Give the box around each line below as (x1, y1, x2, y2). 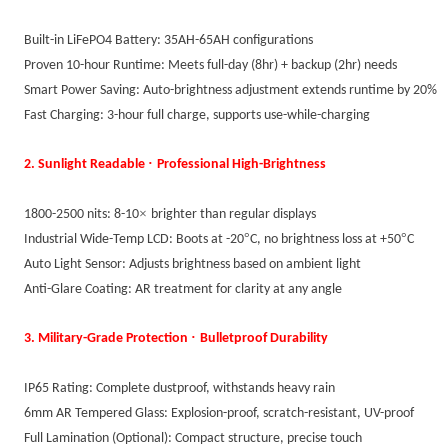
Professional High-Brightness (157, 157, 326, 172)
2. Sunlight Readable (24, 157, 148, 172)
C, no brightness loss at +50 (250, 232, 401, 247)
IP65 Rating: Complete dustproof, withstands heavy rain (24, 381, 335, 396)
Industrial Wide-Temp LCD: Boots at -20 (24, 232, 244, 247)
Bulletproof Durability (200, 331, 328, 346)
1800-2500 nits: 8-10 (24, 207, 139, 222)
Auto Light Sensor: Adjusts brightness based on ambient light (24, 257, 361, 272)
